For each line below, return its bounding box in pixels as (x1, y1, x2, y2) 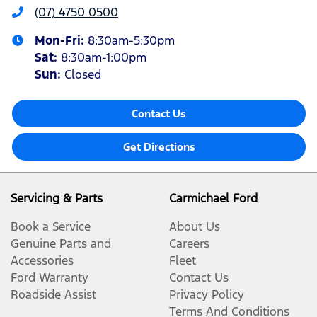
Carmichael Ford (169, 190, 258, 206)
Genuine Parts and (11, 235, 111, 251)
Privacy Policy (169, 286, 244, 302)
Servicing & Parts (11, 190, 103, 206)
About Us (169, 218, 220, 234)
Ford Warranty (11, 269, 88, 285)
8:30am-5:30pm (88, 32, 175, 48)
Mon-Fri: (35, 32, 88, 48)
